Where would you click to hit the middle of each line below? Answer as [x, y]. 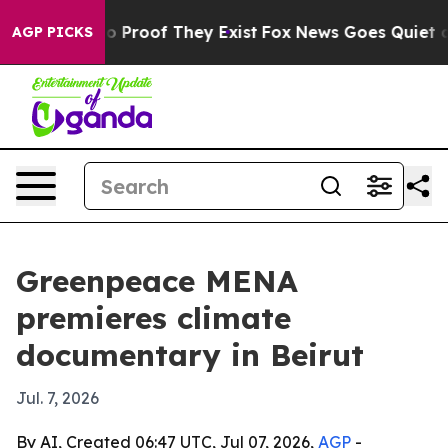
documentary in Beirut [190, 355]
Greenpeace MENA [157, 281]
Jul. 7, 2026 [57, 398]
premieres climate [153, 318]
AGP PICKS [52, 32]
